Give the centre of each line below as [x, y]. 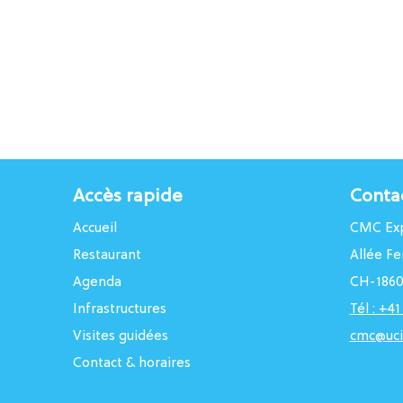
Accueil [94, 229]
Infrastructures [119, 310]
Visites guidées [120, 337]
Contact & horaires [131, 364]
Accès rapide [127, 197]
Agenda [97, 283]
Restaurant [107, 256]
